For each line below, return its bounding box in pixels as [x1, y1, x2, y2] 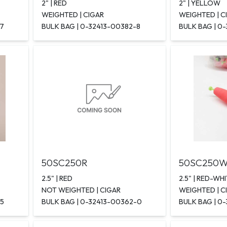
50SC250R [42, 157, 88, 169]
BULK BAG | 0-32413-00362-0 [42, 197, 142, 207]
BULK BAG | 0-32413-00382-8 [42, 22, 141, 31]
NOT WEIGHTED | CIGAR [42, 185, 121, 195]
